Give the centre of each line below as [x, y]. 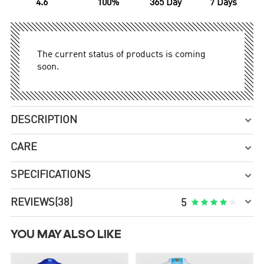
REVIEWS [33, 202]
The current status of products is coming [122, 55]
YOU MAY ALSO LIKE [66, 235]
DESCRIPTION [44, 120]
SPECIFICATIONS [51, 175]
